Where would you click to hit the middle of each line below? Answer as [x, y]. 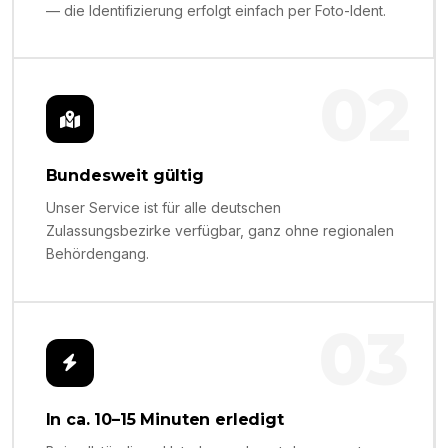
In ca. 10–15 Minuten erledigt [164, 419]
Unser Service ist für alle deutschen [163, 208]
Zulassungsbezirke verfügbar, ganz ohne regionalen [219, 231]
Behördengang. [97, 254]
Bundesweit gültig [124, 176]
